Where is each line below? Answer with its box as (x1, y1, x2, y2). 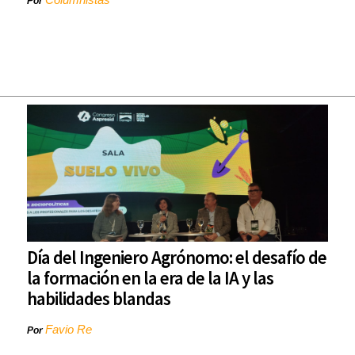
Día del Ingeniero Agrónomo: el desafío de (27, 246, 326, 269)
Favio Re (45, 323, 92, 337)
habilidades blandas (27, 287, 170, 311)
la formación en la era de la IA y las (27, 266, 273, 290)
